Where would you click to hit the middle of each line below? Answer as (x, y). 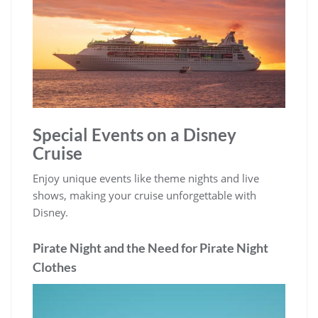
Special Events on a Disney (135, 134)
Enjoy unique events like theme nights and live (146, 178)
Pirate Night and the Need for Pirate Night (150, 247)
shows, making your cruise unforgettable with (144, 195)
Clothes (55, 267)
